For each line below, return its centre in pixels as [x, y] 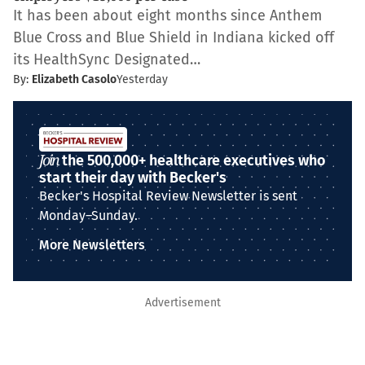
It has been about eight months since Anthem [167, 15]
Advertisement [182, 303]
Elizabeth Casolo [74, 79]
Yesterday [142, 79]
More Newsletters [92, 245]
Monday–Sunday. [88, 215]
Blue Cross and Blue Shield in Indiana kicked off [174, 37]
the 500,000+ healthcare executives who [192, 161]
